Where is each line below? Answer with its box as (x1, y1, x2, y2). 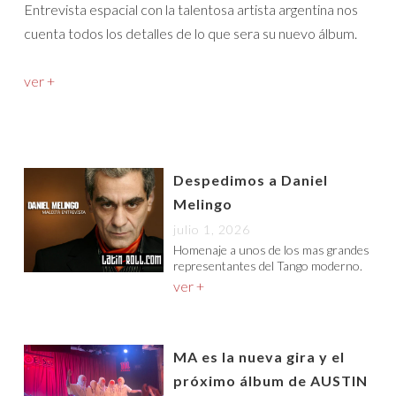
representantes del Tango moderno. (173, 258, 363, 273)
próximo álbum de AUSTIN (173, 372, 369, 389)
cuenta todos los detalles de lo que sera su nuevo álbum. (24, 25, 357, 42)
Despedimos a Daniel (173, 171, 329, 188)
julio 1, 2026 (173, 222, 251, 237)
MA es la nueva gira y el (173, 348, 346, 365)
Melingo (173, 195, 233, 212)
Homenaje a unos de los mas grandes (173, 242, 370, 257)
